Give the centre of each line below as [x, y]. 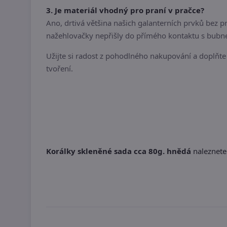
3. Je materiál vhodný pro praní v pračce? [125, 10]
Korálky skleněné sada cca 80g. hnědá [119, 151]
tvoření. [60, 69]
